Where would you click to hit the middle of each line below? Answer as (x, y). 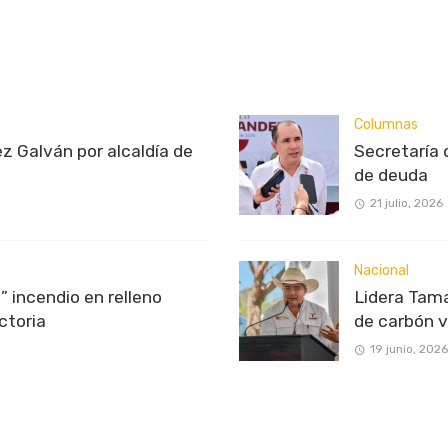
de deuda (391, 175)
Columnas (386, 124)
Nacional (381, 270)
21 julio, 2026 (406, 203)
